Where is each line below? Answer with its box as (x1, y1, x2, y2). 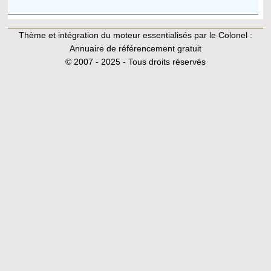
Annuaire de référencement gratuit (69, 43, 201, 53)
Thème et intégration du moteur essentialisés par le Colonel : (18, 30, 252, 40)
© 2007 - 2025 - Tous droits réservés (65, 56, 206, 67)
